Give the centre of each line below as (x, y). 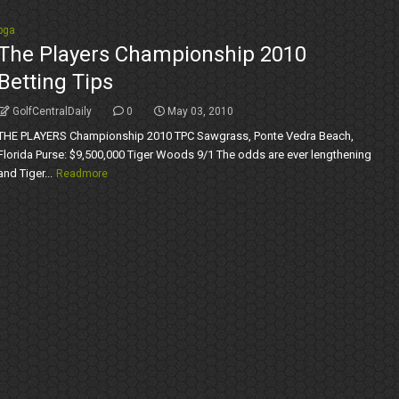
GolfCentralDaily (52, 111)
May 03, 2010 (200, 111)
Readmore (81, 174)
